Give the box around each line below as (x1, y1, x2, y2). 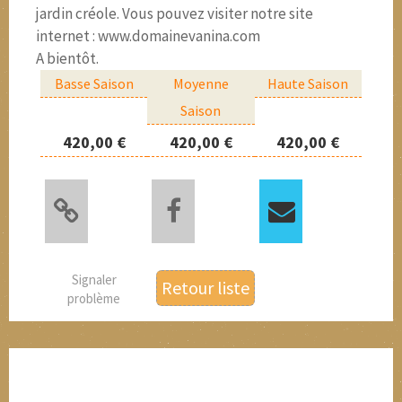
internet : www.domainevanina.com (36, 26, 260, 46)
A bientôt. (36, 48, 99, 68)
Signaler (71, 271, 117, 288)
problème (67, 290, 121, 307)
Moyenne (172, 74, 229, 92)
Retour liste (162, 276, 250, 299)
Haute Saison (267, 74, 349, 92)
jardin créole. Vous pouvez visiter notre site (36, 4, 313, 23)
